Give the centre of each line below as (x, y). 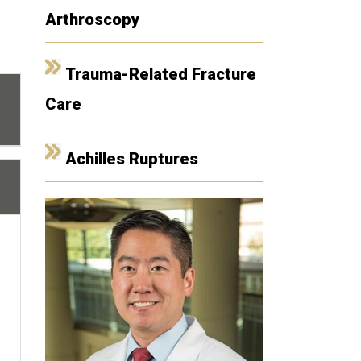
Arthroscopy (92, 19)
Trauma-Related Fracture (160, 74)
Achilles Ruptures (131, 159)
